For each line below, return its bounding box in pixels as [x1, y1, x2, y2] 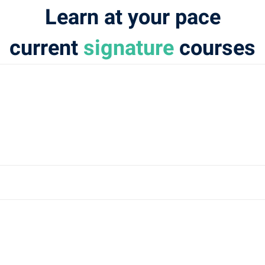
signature [83, 33, 179, 64]
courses [179, 33, 256, 64]
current [9, 33, 83, 64]
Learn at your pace [44, 2, 221, 34]
